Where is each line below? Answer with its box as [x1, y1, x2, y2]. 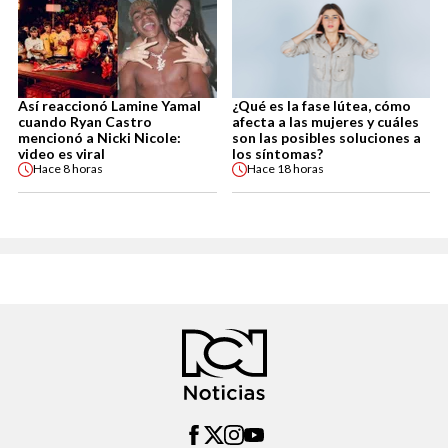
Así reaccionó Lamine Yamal [18, 96, 201, 114]
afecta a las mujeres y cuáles [231, 112, 419, 130]
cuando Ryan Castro [18, 112, 152, 130]
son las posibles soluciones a [231, 128, 421, 146]
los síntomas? [231, 144, 323, 162]
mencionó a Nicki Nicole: [18, 128, 181, 146]
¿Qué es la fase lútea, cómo [231, 96, 411, 114]
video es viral [18, 144, 105, 162]
